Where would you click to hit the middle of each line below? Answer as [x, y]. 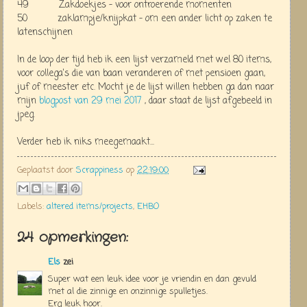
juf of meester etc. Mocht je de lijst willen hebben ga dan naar [146, 87]
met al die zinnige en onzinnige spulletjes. [128, 291]
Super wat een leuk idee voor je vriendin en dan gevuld [152, 279]
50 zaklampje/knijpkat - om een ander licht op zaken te [145, 19]
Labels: [32, 207]
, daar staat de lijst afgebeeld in [207, 101]
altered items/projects [90, 207]
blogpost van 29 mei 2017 [90, 101]
